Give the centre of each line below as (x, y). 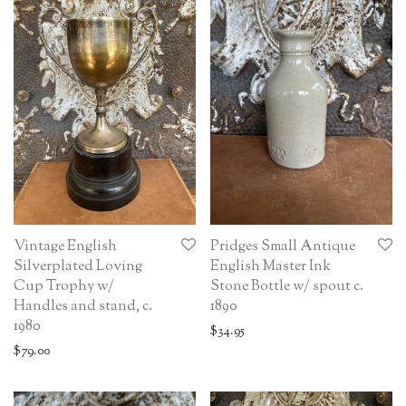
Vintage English (65, 246)
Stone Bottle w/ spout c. (287, 286)
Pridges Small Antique (283, 246)
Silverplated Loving (78, 266)
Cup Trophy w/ (64, 286)
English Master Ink (271, 266)
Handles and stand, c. (83, 306)
